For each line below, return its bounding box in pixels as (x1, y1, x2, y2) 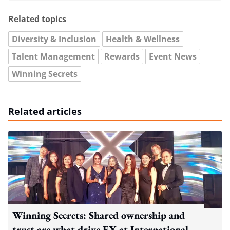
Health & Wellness (106, 33, 180, 45)
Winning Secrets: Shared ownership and (12, 208, 185, 222)
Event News (149, 50, 197, 62)
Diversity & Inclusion (12, 33, 97, 45)
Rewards (104, 50, 140, 62)
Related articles (8, 105, 82, 118)
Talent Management (12, 50, 95, 62)
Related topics (8, 13, 66, 25)
